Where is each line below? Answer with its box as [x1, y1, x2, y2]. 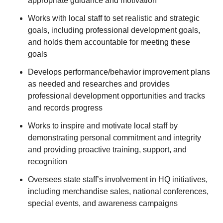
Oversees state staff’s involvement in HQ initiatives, [28, 175, 208, 184]
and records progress [28, 104, 103, 112]
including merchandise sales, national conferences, [28, 187, 209, 196]
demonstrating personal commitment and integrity [28, 133, 201, 142]
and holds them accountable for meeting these [28, 38, 190, 46]
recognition [28, 157, 67, 166]
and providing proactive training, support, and [28, 145, 187, 154]
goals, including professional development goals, [28, 26, 200, 34]
